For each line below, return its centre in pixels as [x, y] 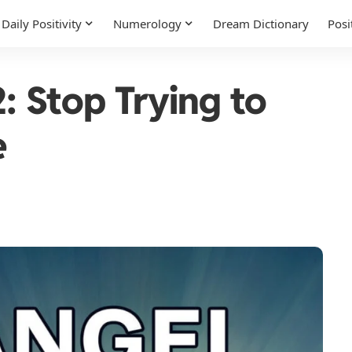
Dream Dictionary [261, 24]
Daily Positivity [42, 24]
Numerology [147, 24]
